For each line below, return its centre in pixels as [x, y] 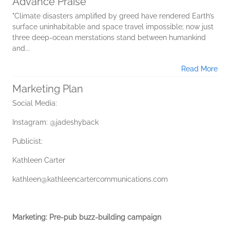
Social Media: [35, 103]
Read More [199, 69]
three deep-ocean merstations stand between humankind [109, 37]
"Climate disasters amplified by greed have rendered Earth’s [113, 16]
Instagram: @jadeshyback [55, 122]
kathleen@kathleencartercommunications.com [90, 179]
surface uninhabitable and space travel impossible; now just [113, 26]
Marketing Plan [48, 89]
